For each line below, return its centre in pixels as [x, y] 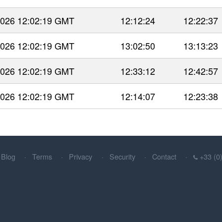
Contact [165, 156]
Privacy [81, 156]
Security [122, 156]
